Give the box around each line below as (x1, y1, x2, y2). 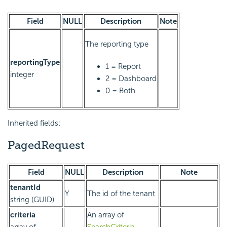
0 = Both (105, 86, 135, 96)
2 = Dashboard (105, 74, 157, 84)
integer (10, 70, 34, 80)
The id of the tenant (87, 188, 155, 198)
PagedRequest (8, 138, 85, 153)
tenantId (10, 182, 41, 192)
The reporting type (85, 40, 148, 49)
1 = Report (105, 62, 141, 71)
